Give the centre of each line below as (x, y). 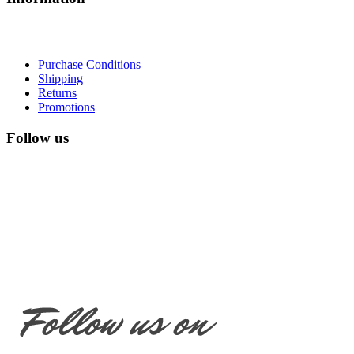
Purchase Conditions (89, 65)
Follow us (38, 137)
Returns (57, 93)
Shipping (60, 79)
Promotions (66, 107)
